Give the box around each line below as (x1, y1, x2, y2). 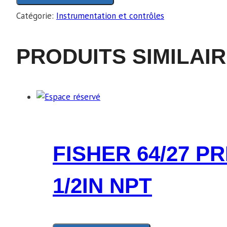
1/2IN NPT (53, 174, 152, 198)
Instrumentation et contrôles (56, 10, 164, 22)
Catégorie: (16, 10, 56, 22)
